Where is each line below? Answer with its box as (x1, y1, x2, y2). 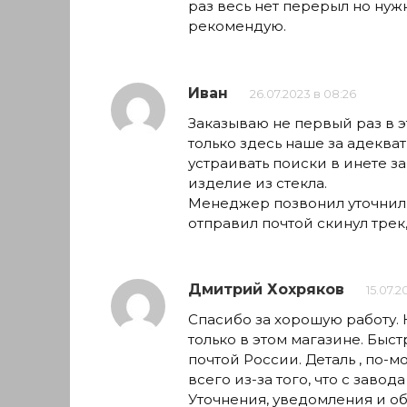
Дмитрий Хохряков (188, 281, 344, 299)
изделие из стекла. (188, 174, 327, 192)
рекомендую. (188, 17, 286, 35)
